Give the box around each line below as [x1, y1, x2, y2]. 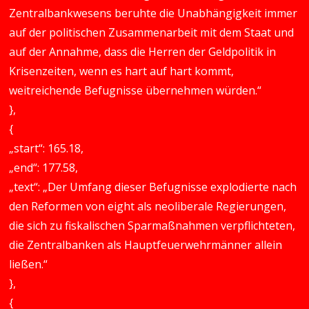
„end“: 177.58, [9, 160, 79, 175]
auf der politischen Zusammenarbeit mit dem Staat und [9, 25, 295, 40]
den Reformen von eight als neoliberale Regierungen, [9, 199, 287, 214]
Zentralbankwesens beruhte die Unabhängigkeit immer [9, 6, 298, 21]
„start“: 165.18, [9, 141, 84, 156]
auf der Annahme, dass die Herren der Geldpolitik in [9, 44, 277, 59]
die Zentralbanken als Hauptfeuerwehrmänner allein [9, 237, 283, 252]
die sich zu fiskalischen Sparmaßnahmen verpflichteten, [9, 218, 296, 233]
